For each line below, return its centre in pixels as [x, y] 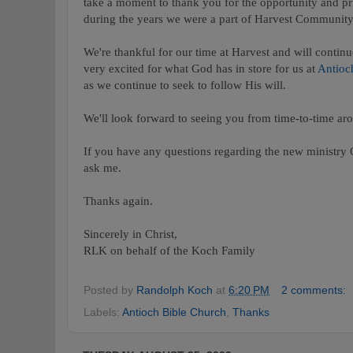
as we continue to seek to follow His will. [185, 85]
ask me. [102, 168]
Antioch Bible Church [174, 312]
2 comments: [315, 290]
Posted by [110, 290]
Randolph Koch [175, 290]
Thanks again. [118, 201]
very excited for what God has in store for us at [201, 69]
